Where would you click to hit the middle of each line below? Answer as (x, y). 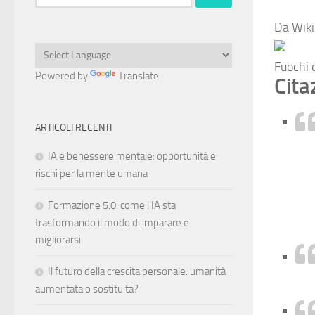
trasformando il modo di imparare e (112, 223)
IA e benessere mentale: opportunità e (132, 156)
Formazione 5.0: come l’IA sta (112, 205)
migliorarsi (58, 239)
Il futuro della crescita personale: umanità (137, 271)
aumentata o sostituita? (87, 289)
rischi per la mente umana (91, 173)
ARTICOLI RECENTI (73, 127)
